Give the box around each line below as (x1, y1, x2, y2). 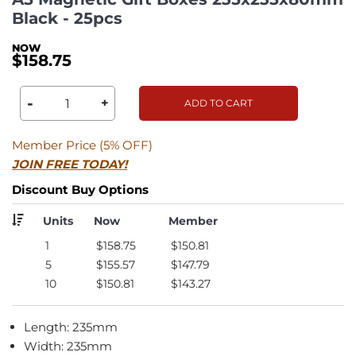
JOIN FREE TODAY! (12, 156, 127, 172)
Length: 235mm (24, 319, 118, 335)
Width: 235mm (24, 338, 112, 354)
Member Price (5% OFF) (12, 137, 153, 153)
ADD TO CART (184, 96, 253, 109)
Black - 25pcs (12, 8, 122, 28)
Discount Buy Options (12, 181, 149, 197)
